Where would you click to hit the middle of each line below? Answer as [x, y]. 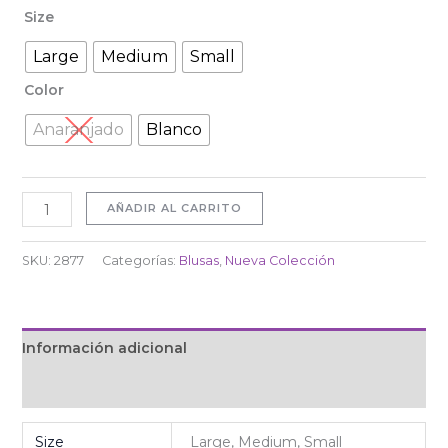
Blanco [173, 130]
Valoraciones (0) [81, 387]
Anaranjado [78, 130]
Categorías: [140, 260]
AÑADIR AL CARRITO [175, 208]
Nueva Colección [279, 260]
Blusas [198, 260]
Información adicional [104, 347]
